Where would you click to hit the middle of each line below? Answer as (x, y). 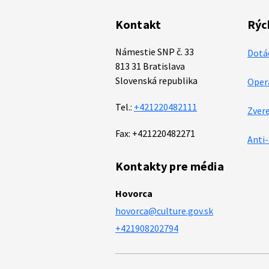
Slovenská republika (156, 80)
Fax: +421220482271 (155, 133)
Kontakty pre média (170, 166)
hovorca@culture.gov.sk (164, 210)
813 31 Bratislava (150, 66)
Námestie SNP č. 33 (155, 51)
